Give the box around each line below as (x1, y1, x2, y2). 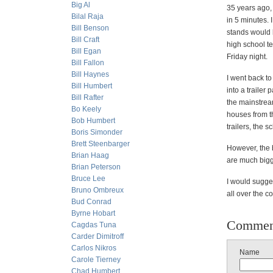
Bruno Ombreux (71, 186, 124, 194)
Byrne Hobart (71, 209, 115, 218)
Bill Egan (71, 47, 101, 55)
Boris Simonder (71, 128, 122, 136)
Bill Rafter (71, 93, 104, 102)
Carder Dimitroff (71, 232, 124, 241)
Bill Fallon (71, 58, 104, 67)
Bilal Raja (71, 12, 104, 21)
